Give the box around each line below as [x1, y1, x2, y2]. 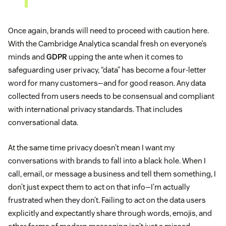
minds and [8, 52, 46, 62]
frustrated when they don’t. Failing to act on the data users [8, 195, 206, 205]
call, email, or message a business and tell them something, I [8, 169, 216, 179]
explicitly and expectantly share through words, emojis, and [8, 208, 212, 218]
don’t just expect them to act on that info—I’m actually [8, 182, 190, 192]
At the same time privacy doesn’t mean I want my [8, 143, 175, 153]
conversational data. [8, 118, 78, 128]
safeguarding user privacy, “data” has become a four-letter [8, 65, 206, 75]
